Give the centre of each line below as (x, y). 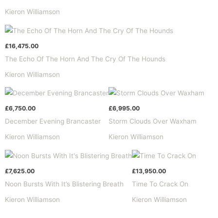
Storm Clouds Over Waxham (153, 121)
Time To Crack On (160, 184)
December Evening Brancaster (53, 121)
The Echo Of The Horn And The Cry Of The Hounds (85, 59)
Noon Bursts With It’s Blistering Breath (64, 184)
